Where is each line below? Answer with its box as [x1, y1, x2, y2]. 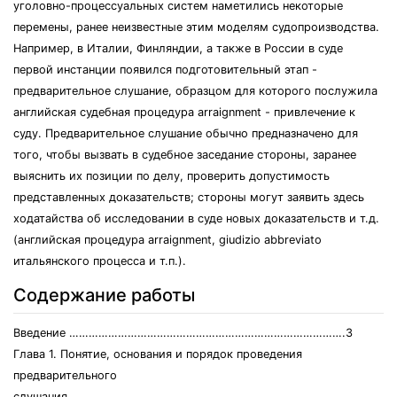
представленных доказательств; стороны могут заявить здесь [13, 191, 364, 204]
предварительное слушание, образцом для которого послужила [13, 84, 378, 97]
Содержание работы [13, 284, 195, 306]
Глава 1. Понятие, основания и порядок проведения [13, 347, 302, 361]
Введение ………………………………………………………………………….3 [13, 326, 353, 339]
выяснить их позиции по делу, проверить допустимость [13, 169, 330, 183]
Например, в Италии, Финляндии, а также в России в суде [13, 42, 343, 55]
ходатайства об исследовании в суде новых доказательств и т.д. [13, 212, 379, 225]
